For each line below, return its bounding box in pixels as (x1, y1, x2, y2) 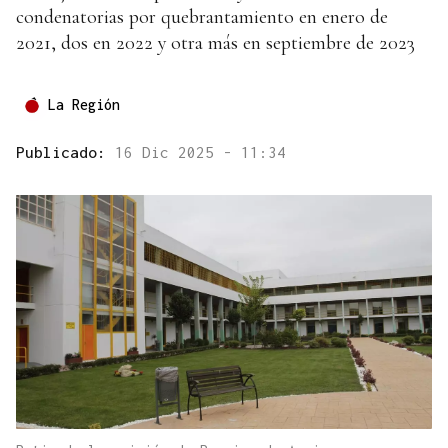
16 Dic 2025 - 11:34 (115, 143, 286, 162)
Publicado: (16, 143, 115, 162)
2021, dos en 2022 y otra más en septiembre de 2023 (16, 31, 415, 56)
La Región (48, 96, 120, 114)
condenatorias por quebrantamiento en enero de (16, 5, 388, 30)
